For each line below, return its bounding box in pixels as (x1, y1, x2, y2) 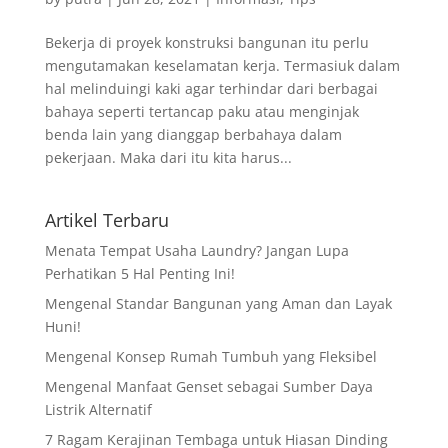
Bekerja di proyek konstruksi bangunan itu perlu (44, 33, 369, 53)
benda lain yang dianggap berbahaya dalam (44, 125, 342, 145)
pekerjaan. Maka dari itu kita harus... (44, 148, 292, 168)
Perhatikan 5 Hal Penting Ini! (44, 264, 239, 284)
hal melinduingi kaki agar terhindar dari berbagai (44, 79, 378, 99)
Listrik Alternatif (44, 400, 152, 420)
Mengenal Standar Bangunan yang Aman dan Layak (44, 294, 392, 314)
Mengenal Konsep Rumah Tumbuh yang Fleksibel (44, 347, 377, 367)
